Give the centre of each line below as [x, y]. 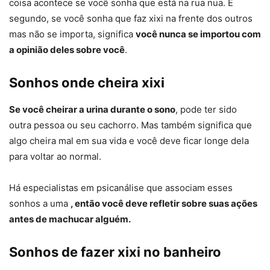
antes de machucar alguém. [70, 219]
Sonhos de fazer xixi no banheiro [115, 252]
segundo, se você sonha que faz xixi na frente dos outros [131, 19]
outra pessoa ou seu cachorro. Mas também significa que [130, 125]
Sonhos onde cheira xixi [87, 83]
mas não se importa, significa [72, 34]
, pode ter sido [206, 110]
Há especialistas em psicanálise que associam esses [121, 188]
